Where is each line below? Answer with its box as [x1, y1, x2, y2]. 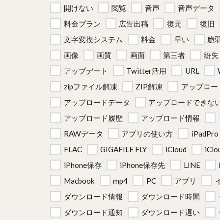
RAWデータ [63, 129, 103, 138]
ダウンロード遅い [141, 208, 200, 217]
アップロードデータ [63, 98, 130, 107]
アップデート [63, 66, 108, 75]
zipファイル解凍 [63, 82, 117, 91]
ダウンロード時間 [141, 192, 200, 201]
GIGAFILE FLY [100, 145, 147, 154]
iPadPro [191, 129, 219, 138]
